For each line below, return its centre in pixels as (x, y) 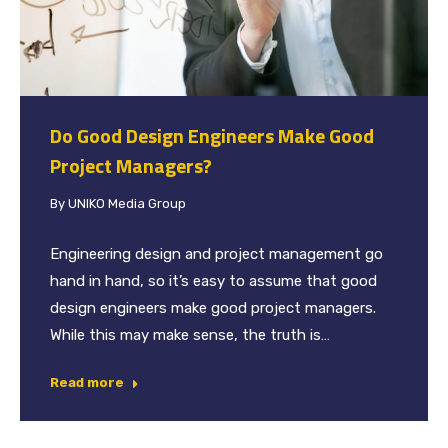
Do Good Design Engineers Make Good (212, 136)
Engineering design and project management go (216, 254)
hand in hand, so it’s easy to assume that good (213, 281)
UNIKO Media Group (127, 204)
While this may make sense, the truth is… (190, 335)
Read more (87, 383)
